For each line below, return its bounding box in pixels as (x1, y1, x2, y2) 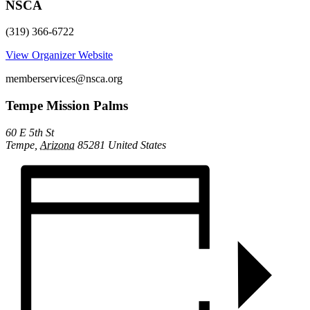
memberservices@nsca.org (6, 73, 122, 85)
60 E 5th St (6, 126, 54, 138)
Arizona (40, 138, 75, 151)
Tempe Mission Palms (6, 98, 128, 113)
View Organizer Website (6, 49, 113, 62)
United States (108, 138, 166, 151)
